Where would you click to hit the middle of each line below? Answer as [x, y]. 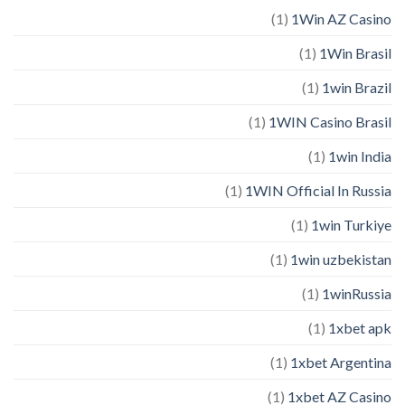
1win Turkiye [351, 224]
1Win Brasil [355, 52]
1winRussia [357, 293]
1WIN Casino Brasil [330, 121]
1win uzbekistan [341, 259]
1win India [360, 155]
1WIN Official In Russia [318, 190]
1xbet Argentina [341, 362]
